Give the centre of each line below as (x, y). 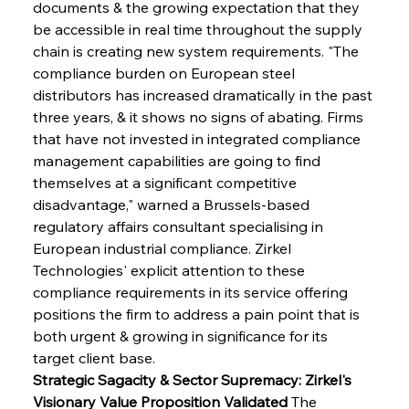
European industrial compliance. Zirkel (163, 248)
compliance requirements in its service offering (192, 292)
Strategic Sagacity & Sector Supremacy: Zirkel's (194, 379)
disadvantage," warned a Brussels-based (173, 204)
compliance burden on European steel (165, 73)
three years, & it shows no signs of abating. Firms (199, 116)
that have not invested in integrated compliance (198, 138)
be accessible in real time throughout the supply (199, 29)
